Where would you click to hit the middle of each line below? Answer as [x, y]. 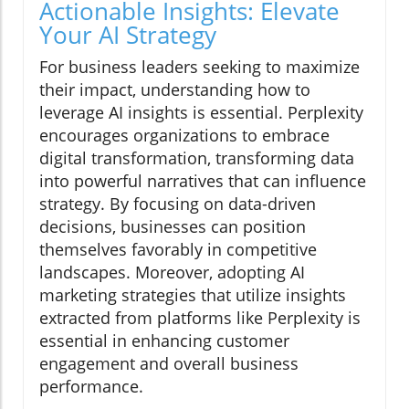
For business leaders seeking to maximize [199, 67]
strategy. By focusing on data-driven [178, 204]
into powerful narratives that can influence [203, 181]
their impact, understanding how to [175, 90]
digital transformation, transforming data [197, 158]
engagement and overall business [169, 364]
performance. [91, 387]
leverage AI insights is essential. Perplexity [201, 113]
